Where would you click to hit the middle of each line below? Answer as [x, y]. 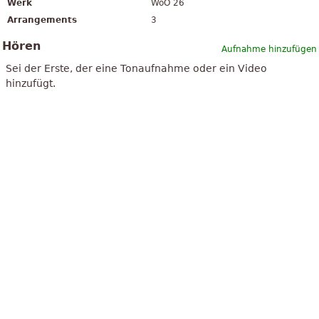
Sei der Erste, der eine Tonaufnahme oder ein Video [136, 69]
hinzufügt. [31, 84]
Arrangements [42, 20]
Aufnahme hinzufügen [269, 49]
